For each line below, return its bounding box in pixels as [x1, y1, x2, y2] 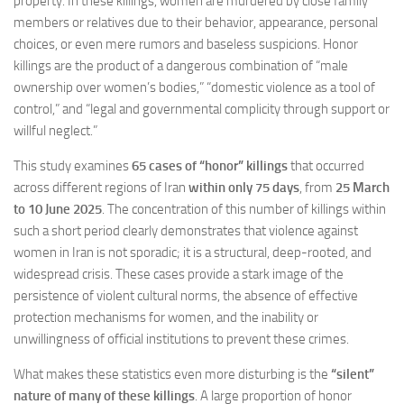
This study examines [14, 158, 132, 174]
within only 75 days [188, 179, 299, 196]
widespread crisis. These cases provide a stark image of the [14, 266, 344, 282]
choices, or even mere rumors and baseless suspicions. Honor [14, 36, 358, 52]
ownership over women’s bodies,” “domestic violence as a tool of [14, 79, 375, 96]
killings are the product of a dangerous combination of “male [14, 58, 348, 74]
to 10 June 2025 [14, 201, 102, 217]
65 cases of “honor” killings [132, 158, 288, 174]
